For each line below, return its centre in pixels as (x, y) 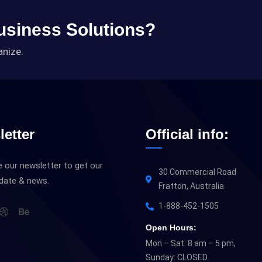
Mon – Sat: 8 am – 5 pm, (191, 243)
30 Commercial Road (197, 172)
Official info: (187, 134)
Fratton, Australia (191, 186)
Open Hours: (171, 227)
